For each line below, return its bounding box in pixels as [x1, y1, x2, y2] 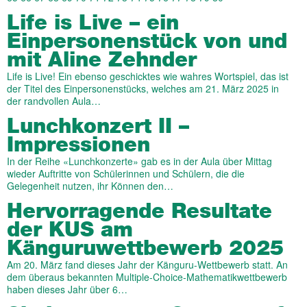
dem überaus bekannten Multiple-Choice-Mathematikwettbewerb [7, 270, 287, 284]
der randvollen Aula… [7, 94, 101, 108]
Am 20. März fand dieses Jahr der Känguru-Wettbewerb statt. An [7, 258, 288, 271]
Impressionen [7, 135, 150, 156]
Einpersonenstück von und [7, 32, 287, 52]
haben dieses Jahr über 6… [7, 282, 127, 296]
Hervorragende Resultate [7, 201, 272, 222]
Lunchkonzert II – [7, 116, 189, 137]
